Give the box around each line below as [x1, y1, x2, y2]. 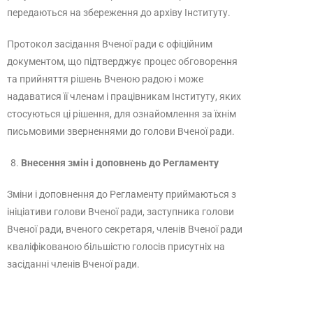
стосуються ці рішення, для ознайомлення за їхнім [7, 108, 236, 119]
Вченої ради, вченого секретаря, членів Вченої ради [7, 224, 242, 235]
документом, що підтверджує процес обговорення [7, 56, 238, 67]
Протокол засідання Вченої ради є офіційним [7, 38, 212, 50]
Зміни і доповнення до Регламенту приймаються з [7, 189, 236, 200]
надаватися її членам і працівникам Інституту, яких [7, 91, 241, 102]
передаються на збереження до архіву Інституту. [7, 7, 231, 18]
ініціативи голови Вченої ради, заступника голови [7, 206, 234, 217]
